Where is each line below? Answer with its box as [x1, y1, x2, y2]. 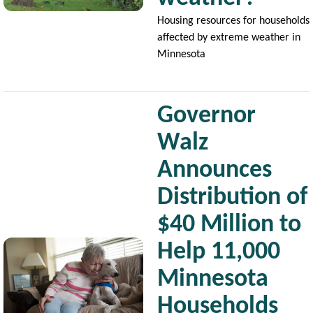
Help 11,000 [157, 240, 280, 265]
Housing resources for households [157, 15, 310, 27]
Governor [157, 103, 256, 129]
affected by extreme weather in [157, 32, 300, 43]
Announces [157, 158, 272, 183]
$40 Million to [157, 212, 301, 238]
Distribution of [157, 185, 307, 210]
